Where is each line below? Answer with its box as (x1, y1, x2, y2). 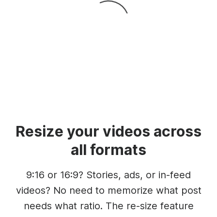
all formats (71, 140, 146, 158)
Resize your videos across (15, 122, 201, 140)
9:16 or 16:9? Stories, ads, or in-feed (26, 169, 191, 181)
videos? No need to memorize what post (15, 184, 201, 196)
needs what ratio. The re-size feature (23, 200, 194, 212)
